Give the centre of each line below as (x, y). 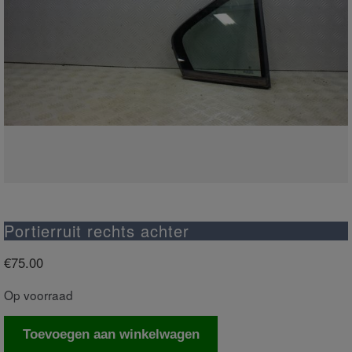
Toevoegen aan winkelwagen (111, 334)
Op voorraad (38, 295)
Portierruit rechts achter (97, 230)
